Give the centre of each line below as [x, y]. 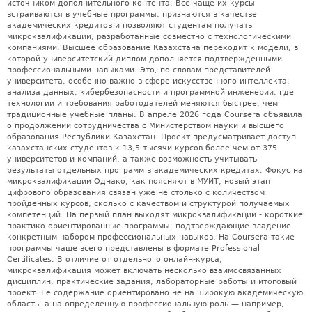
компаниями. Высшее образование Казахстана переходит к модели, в [153, 47]
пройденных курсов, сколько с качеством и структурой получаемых [148, 203]
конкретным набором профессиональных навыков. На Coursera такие [151, 237]
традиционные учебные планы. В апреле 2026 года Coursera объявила [155, 114]
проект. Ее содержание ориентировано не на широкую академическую [155, 292]
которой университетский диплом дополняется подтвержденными [145, 58]
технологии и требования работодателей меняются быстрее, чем [142, 103]
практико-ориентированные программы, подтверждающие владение [149, 226]
